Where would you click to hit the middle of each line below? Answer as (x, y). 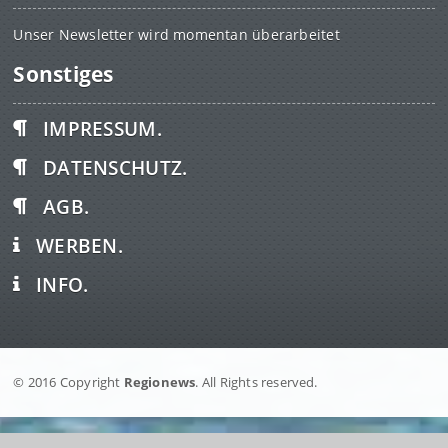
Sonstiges (63, 73)
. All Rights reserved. (256, 381)
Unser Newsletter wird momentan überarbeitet (176, 34)
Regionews (159, 381)
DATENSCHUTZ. (115, 167)
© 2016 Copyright (68, 381)
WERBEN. (80, 245)
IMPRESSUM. (102, 128)
